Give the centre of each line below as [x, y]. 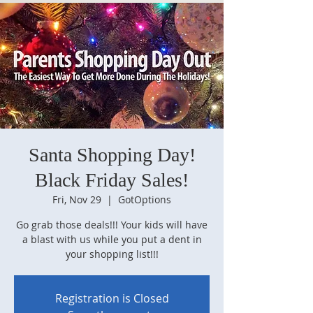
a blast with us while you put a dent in [112, 239]
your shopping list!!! [112, 254]
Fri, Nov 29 [77, 199]
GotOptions [145, 199]
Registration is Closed [112, 298]
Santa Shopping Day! [112, 155]
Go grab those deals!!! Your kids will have [112, 225]
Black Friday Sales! [112, 180]
